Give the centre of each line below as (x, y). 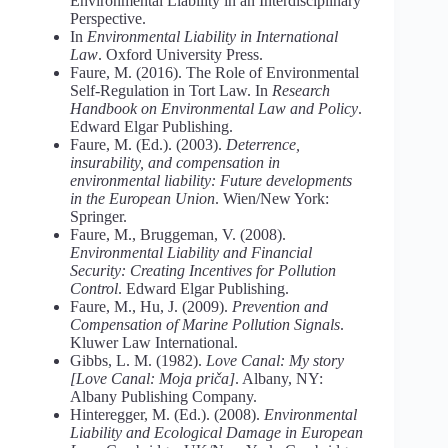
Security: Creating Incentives (163, 270)
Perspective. (108, 18)
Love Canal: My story (275, 360)
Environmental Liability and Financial (191, 252)
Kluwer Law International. (154, 342)
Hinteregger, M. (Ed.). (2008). (167, 414)
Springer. (98, 216)
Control (94, 288)
